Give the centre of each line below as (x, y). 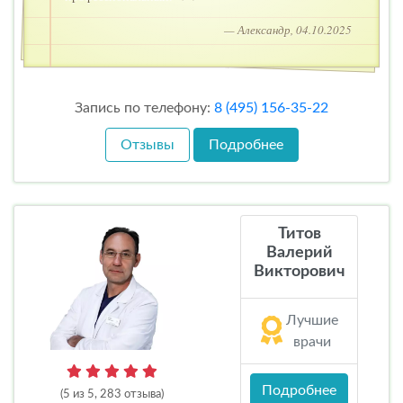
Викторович (300, 272)
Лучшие (312, 321)
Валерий (299, 253)
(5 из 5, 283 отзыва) (112, 395)
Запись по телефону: (144, 108)
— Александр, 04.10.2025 (288, 30)
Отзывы (147, 145)
